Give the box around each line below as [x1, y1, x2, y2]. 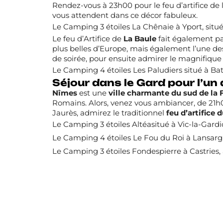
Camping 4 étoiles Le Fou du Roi [63, 133, 184, 143]
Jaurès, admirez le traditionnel [52, 109, 166, 118]
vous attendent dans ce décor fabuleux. [52, 11, 198, 20]
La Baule [121, 34, 158, 44]
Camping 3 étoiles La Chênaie [63, 22, 174, 32]
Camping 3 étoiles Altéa [63, 120, 151, 129]
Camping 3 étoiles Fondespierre [63, 147, 181, 156]
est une [77, 89, 109, 98]
